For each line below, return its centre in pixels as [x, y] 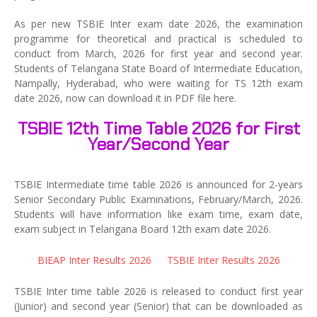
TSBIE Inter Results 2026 [223, 260]
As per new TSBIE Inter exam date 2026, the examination [158, 24]
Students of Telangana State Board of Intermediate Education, [158, 68]
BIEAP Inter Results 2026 [94, 260]
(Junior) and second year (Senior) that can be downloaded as [158, 306]
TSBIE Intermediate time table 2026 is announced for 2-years [158, 184]
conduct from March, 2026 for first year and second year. [158, 53]
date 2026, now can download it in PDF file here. [125, 98]
